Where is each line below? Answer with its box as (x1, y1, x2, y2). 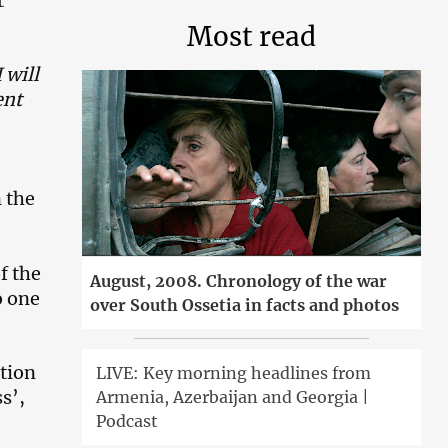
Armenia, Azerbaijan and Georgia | (96, 386, 370, 407)
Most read (187, 20, 317, 53)
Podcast (96, 410, 159, 431)
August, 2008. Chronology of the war (90, 270, 388, 291)
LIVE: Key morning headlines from (96, 362, 372, 383)
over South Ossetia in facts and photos (90, 294, 400, 315)
